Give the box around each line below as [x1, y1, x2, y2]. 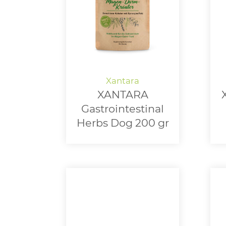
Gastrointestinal [81, 102, 164, 116]
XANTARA [97, 88, 148, 101]
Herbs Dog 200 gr [76, 117, 169, 130]
